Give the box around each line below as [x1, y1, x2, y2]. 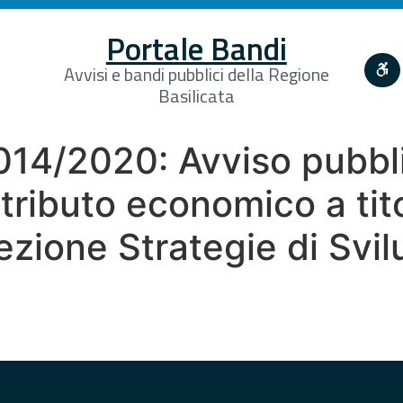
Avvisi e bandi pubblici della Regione [63, 59, 329, 88]
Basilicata [157, 81, 235, 110]
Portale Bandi [105, 23, 287, 73]
